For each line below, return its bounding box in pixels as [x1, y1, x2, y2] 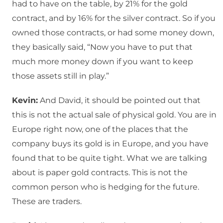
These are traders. [12, 197, 82, 207]
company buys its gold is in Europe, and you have [12, 139, 209, 149]
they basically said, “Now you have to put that [12, 42, 193, 52]
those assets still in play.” [12, 71, 109, 81]
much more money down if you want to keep [12, 57, 193, 67]
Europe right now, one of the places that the [12, 124, 188, 134]
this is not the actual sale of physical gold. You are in [12, 110, 217, 120]
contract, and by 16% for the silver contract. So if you [12, 13, 216, 23]
